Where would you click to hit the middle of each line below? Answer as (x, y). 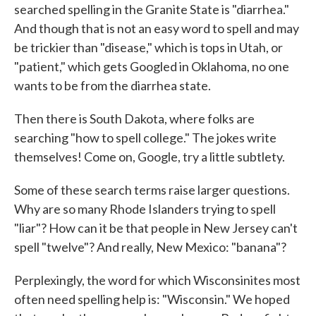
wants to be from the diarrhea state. (113, 85)
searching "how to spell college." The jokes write (145, 138)
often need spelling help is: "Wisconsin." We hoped (152, 299)
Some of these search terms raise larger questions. (152, 190)
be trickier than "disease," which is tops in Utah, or (148, 47)
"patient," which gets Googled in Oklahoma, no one (152, 66)
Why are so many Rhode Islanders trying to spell (145, 209)
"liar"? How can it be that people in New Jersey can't (156, 228)
